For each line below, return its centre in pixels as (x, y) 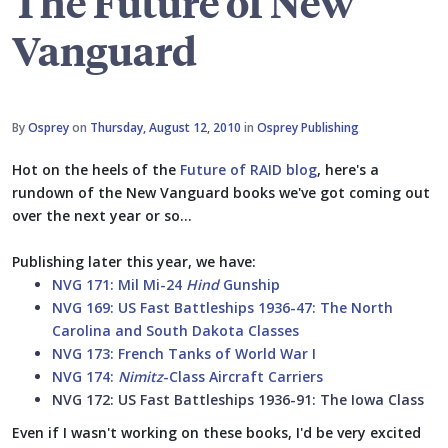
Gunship (249, 285)
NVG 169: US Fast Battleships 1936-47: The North (222, 308)
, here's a (348, 170)
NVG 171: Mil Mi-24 (119, 285)
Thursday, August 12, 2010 (165, 128)
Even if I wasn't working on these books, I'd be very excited (216, 433)
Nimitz (140, 377)
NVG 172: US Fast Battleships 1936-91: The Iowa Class (238, 400)
